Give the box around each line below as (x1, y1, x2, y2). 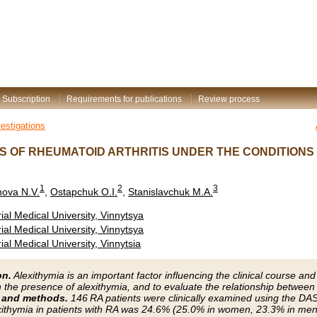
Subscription (2, 94, 50, 104)
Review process (198, 94, 260, 104)
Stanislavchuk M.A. (128, 185, 213, 197)
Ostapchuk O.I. (50, 185, 117, 197)
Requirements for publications (67, 94, 182, 104)
